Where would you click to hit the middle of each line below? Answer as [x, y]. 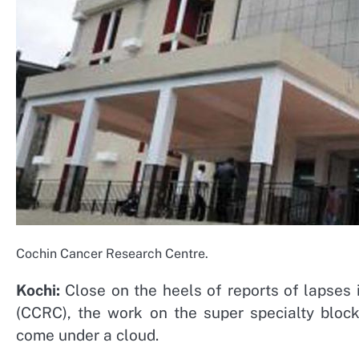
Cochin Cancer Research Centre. [112, 253]
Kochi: [38, 290]
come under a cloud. [87, 335]
